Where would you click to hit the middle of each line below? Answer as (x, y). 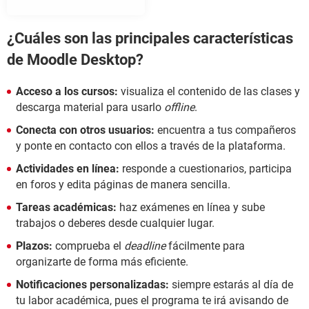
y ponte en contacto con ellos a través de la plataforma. (151, 146)
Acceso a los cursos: (67, 91)
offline (179, 107)
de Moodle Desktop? (75, 60)
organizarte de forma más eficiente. (102, 261)
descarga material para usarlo (90, 107)
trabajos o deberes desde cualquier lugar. (115, 223)
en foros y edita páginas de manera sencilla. (123, 184)
